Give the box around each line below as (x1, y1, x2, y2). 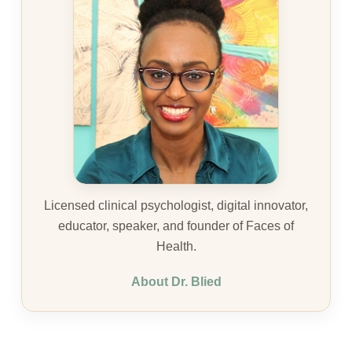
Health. (156, 239, 196, 253)
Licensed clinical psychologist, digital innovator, (44, 198, 308, 212)
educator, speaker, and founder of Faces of (58, 218, 294, 233)
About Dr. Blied (130, 274, 222, 288)
